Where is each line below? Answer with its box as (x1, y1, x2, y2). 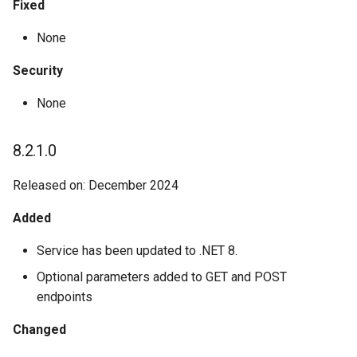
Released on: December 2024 (13, 178, 178, 193)
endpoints (37, 289, 92, 304)
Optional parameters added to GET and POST (37, 269, 287, 284)
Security (13, 63, 63, 78)
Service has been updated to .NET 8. (37, 243, 237, 258)
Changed (13, 322, 66, 337)
